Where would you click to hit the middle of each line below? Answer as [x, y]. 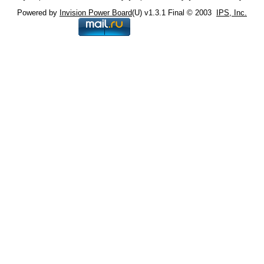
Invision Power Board [95, 13]
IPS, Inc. [231, 13]
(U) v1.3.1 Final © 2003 [174, 13]
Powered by [38, 13]
